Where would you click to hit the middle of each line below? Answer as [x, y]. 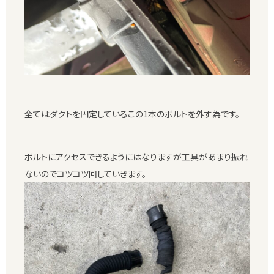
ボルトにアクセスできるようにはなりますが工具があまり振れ [136, 157]
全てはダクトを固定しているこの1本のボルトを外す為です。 [132, 114]
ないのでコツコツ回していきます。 [85, 174]
